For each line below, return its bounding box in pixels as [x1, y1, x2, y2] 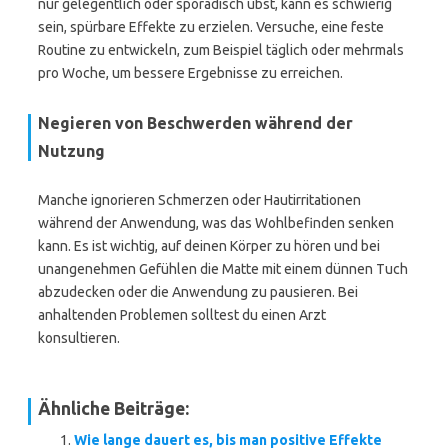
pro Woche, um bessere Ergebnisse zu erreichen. [38, 65, 343, 81]
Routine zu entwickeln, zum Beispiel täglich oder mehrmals [38, 42, 404, 58]
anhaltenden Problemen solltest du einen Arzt [38, 307, 326, 323]
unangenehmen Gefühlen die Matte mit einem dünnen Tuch [38, 261, 408, 277]
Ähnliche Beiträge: [38, 399, 189, 418]
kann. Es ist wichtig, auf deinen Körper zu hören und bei [38, 238, 380, 254]
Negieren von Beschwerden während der [38, 114, 353, 132]
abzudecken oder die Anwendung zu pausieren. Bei [38, 284, 358, 300]
